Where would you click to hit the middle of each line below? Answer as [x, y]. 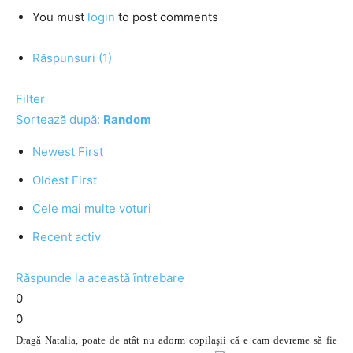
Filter [30, 99]
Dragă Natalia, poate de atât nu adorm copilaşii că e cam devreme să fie [176, 340]
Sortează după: [59, 119]
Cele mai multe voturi [92, 208]
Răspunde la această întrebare [100, 278]
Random [127, 119]
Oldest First [65, 180]
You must [60, 17]
